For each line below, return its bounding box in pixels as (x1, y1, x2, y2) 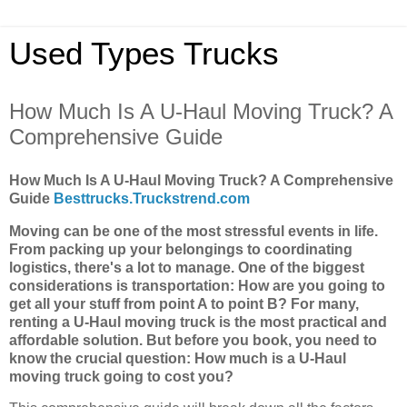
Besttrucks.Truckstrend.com (54, 190, 250, 206)
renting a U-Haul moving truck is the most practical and (9, 313, 387, 330)
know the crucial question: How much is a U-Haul (9, 350, 346, 366)
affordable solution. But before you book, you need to (9, 332, 377, 348)
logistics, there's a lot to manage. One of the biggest (9, 259, 364, 275)
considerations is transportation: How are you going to (9, 277, 385, 293)
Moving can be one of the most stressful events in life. (9, 223, 378, 239)
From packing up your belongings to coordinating (9, 241, 352, 257)
